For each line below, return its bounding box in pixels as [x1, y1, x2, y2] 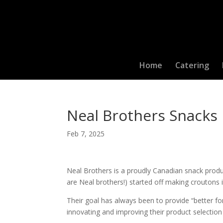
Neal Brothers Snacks [67, 105, 218, 125]
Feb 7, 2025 [67, 129, 105, 138]
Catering [175, 60, 209, 71]
